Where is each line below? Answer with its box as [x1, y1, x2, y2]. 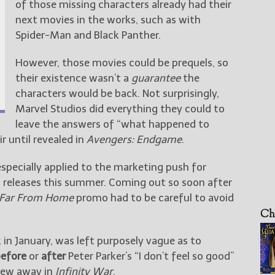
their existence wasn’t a [15, 71, 131, 84]
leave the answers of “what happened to [15, 117, 209, 130]
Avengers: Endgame [87, 133, 182, 145]
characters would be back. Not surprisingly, [15, 87, 219, 99]
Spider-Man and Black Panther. [15, 28, 161, 41]
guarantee [131, 71, 180, 84]
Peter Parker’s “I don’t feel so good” [66, 249, 234, 262]
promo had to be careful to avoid [74, 191, 234, 204]
